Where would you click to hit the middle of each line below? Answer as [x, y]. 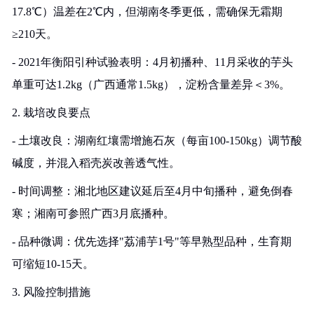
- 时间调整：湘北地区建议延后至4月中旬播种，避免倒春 [152, 191]
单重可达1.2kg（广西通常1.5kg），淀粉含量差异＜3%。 [151, 84]
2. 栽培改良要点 [51, 112]
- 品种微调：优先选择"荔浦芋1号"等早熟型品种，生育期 [152, 241]
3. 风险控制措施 [51, 292]
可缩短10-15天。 [53, 264]
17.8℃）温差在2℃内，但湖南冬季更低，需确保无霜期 [147, 12]
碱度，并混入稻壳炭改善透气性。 [96, 163]
